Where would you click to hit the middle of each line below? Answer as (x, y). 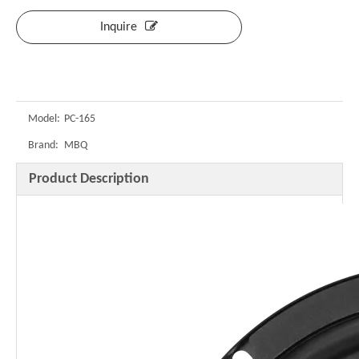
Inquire (119, 28)
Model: (44, 119)
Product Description (89, 179)
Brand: (43, 146)
